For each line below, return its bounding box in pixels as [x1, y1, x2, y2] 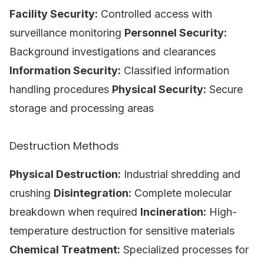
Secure [206, 83, 243, 95]
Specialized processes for [120, 243, 249, 256]
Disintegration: [54, 187, 131, 199]
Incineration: [140, 206, 206, 218]
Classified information [121, 64, 229, 77]
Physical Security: [112, 83, 206, 95]
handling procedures [9, 83, 112, 95]
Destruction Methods [9, 138, 119, 153]
